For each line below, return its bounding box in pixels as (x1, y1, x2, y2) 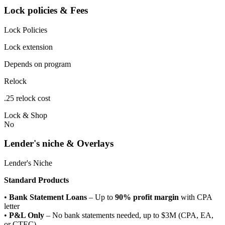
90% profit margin (115, 192, 179, 201)
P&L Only (9, 210, 44, 219)
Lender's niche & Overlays (4, 138, 114, 149)
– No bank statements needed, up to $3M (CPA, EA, (44, 210, 213, 219)
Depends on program (4, 59, 71, 68)
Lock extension (4, 42, 53, 51)
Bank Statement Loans (9, 192, 87, 201)
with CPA (179, 192, 212, 201)
